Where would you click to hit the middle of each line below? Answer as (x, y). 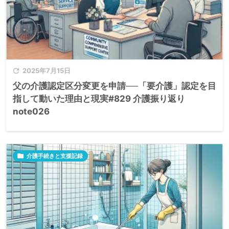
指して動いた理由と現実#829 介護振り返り (99, 98)
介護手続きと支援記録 (55, 156)
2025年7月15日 (47, 70)
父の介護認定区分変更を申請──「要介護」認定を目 (114, 86)
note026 (31, 111)
